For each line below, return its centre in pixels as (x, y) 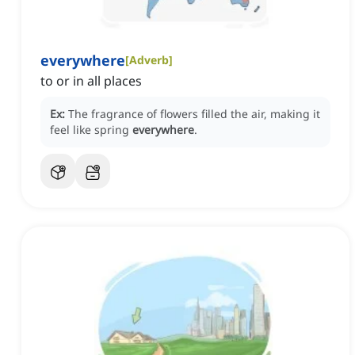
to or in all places (91, 81)
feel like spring (91, 130)
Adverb (149, 60)
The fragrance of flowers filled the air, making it (194, 114)
